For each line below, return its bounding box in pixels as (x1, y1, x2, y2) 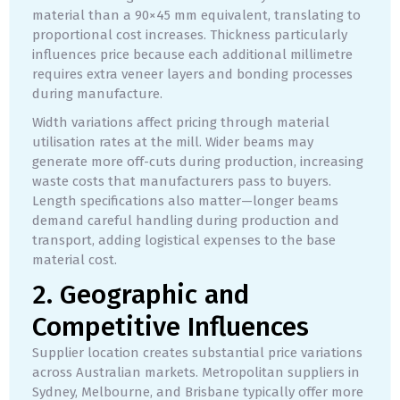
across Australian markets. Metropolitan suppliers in (32, 364, 360, 381)
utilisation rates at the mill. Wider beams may (32, 134, 313, 151)
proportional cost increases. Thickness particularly (32, 27, 347, 44)
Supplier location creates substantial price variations (32, 345, 362, 362)
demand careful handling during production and (32, 212, 339, 229)
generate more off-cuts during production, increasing (32, 154, 363, 171)
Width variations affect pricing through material (32, 114, 329, 131)
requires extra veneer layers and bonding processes (32, 66, 353, 83)
